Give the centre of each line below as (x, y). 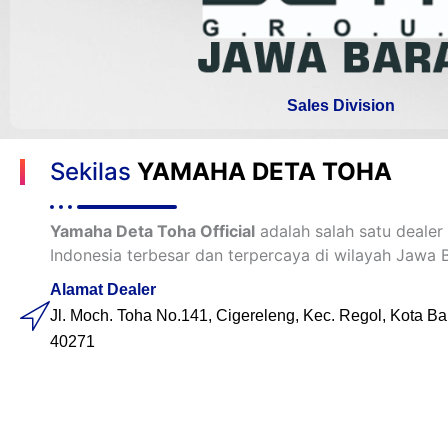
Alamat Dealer (103, 290)
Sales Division (341, 106)
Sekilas (93, 172)
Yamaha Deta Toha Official (152, 231)
